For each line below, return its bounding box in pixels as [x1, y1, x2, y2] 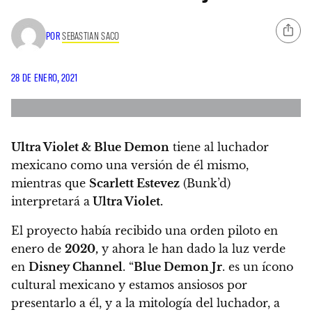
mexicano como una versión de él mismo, [11, 157, 249, 172]
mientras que [11, 175, 89, 190]
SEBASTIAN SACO [62, 29, 120, 42]
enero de [11, 241, 65, 256]
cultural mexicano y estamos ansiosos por [11, 277, 247, 292]
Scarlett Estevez [89, 175, 180, 190]
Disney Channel [29, 259, 123, 274]
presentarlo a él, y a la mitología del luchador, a [11, 295, 280, 310]
